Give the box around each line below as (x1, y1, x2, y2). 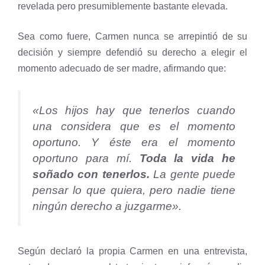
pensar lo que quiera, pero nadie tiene (33, 183, 235, 196)
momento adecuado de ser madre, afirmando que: (18, 63, 226, 73)
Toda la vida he (139, 151, 235, 164)
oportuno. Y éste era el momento (33, 135, 235, 148)
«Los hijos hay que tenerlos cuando (33, 104, 235, 117)
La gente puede (153, 167, 236, 180)
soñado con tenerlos (33, 167, 147, 180)
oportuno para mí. (33, 151, 140, 164)
